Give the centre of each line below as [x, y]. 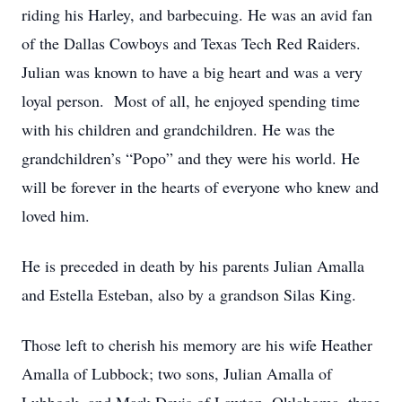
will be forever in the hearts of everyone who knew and [200, 187]
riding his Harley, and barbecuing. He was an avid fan [197, 14]
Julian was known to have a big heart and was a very [192, 72]
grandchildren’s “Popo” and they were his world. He [191, 158]
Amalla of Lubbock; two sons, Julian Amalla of [177, 373]
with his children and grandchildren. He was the [178, 129]
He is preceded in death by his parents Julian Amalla [193, 266]
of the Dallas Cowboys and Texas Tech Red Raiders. [191, 43]
